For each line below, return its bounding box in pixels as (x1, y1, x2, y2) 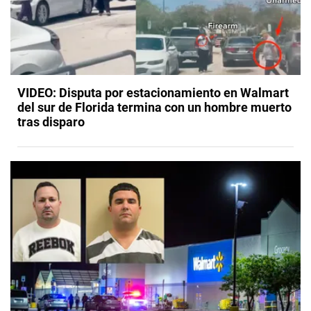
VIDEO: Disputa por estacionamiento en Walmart (17, 85, 289, 101)
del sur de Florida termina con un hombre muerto (17, 100, 292, 115)
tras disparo (17, 115, 85, 130)
